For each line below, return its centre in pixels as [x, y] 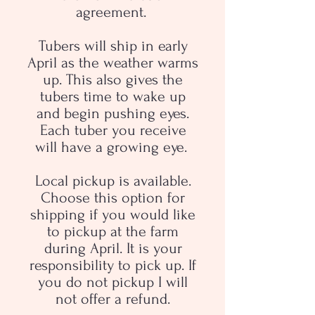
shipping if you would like [113, 214]
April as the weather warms [113, 62]
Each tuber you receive [113, 130]
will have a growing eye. [113, 147]
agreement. [113, 12]
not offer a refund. [113, 298]
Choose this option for [113, 197]
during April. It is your [113, 248]
